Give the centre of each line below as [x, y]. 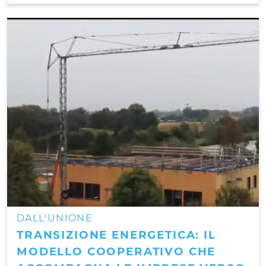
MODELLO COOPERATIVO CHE [116, 251]
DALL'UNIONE [55, 218]
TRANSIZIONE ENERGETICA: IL [116, 235]
